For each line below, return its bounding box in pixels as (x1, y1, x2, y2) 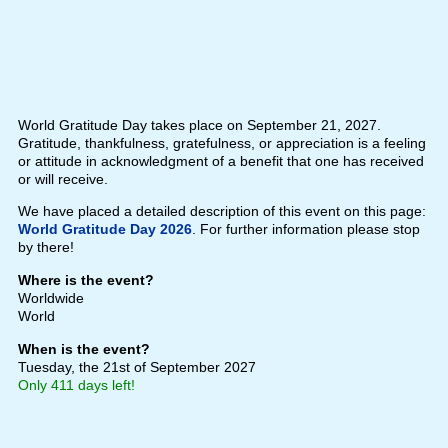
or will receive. (17, 171, 108, 188)
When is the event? (17, 341, 150, 358)
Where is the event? (17, 272, 154, 289)
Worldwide (17, 290, 84, 307)
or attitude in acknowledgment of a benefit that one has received (17, 153, 424, 170)
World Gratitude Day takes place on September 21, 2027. (17, 117, 381, 134)
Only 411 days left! (17, 377, 135, 394)
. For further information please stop (191, 221, 420, 238)
